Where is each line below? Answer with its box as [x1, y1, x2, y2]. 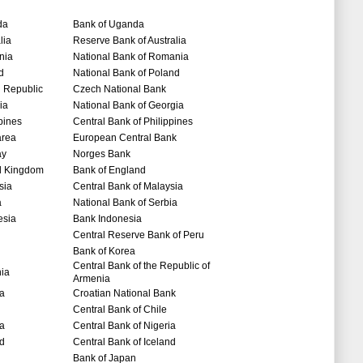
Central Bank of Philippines [73, 116, 193, 128]
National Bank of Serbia [73, 197, 177, 209]
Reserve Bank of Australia [73, 35, 186, 47]
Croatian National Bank [73, 288, 178, 300]
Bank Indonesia [73, 213, 142, 225]
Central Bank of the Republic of [73, 260, 210, 272]
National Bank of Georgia [73, 100, 184, 112]
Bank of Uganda [73, 19, 144, 31]
